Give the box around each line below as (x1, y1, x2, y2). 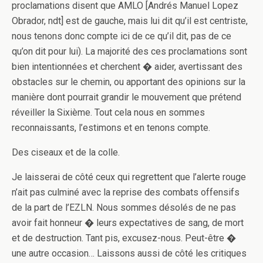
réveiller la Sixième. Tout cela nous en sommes (12, 107, 205, 118)
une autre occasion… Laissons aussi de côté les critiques (12, 248, 247, 259)
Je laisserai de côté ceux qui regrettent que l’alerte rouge (12, 171, 246, 183)
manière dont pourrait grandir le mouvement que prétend (12, 92, 241, 103)
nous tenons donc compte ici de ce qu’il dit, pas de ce (12, 31, 231, 42)
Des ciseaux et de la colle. (12, 147, 120, 158)
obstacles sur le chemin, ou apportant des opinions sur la (12, 76, 245, 87)
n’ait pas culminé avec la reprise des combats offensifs (12, 187, 240, 198)
